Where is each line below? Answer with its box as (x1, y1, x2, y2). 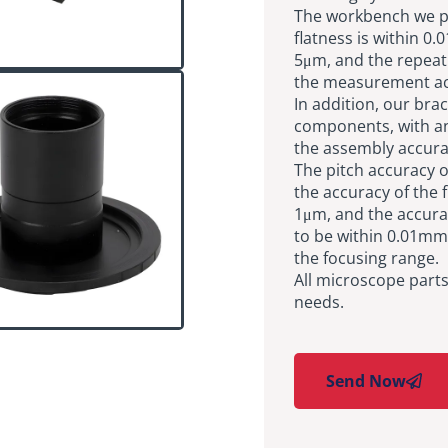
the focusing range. (294, 246, 439, 269)
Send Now (326, 369, 406, 392)
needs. (294, 290, 344, 313)
